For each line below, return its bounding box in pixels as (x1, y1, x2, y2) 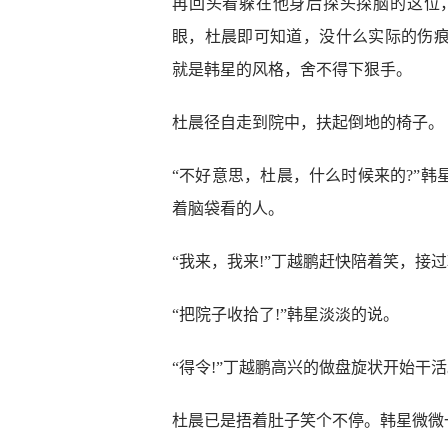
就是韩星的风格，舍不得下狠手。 (172, 61, 412, 78)
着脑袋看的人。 (172, 200, 284, 217)
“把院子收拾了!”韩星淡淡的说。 (172, 306, 399, 323)
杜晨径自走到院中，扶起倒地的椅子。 (172, 114, 444, 131)
